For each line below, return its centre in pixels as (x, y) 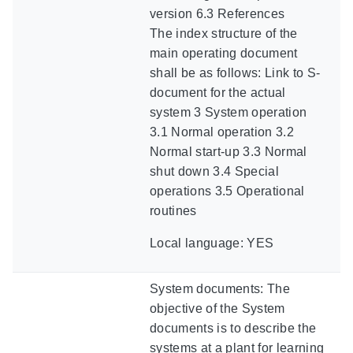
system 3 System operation (229, 112)
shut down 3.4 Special (214, 171)
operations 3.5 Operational (227, 191)
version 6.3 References (217, 13)
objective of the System (217, 308)
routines (173, 210)
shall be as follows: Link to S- (235, 72)
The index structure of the (224, 33)
